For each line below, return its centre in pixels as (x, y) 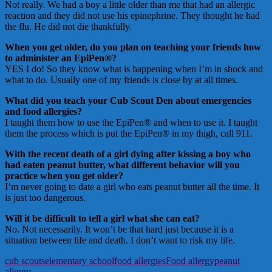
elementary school (80, 260)
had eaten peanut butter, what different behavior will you (122, 165)
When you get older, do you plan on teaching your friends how (133, 47)
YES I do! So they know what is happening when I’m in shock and (134, 69)
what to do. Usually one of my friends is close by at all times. (121, 80)
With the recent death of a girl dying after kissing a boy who (128, 154)
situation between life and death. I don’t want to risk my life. (120, 240)
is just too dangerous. (45, 197)
